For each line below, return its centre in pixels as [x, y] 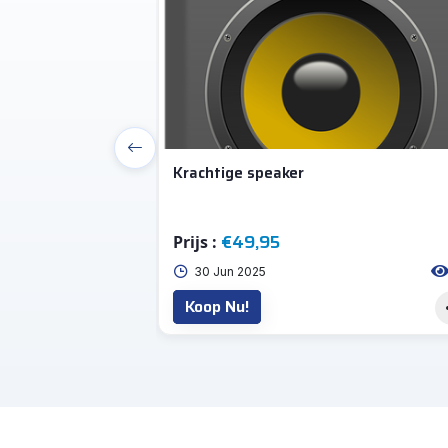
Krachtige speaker [238, 173]
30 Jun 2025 [230, 271]
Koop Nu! [217, 306]
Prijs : [197, 242]
